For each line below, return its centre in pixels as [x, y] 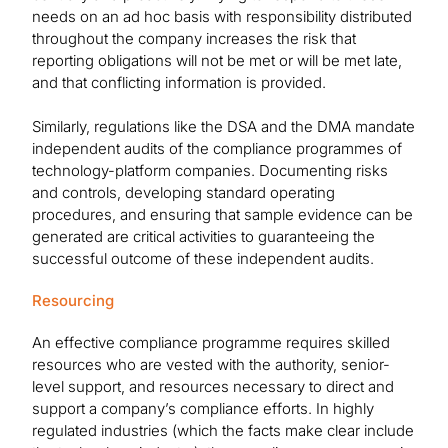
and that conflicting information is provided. [179, 83]
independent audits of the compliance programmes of [217, 149]
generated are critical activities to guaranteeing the [203, 237]
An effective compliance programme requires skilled [211, 343]
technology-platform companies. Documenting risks [210, 171]
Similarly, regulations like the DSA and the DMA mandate [223, 127]
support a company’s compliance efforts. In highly [203, 409]
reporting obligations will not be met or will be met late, [217, 61]
